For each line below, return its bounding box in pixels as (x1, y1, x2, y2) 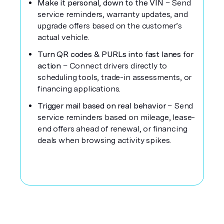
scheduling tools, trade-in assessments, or (37, 72, 192, 82)
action (37, 61, 63, 70)
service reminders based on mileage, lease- (37, 112, 195, 122)
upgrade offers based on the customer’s (37, 21, 182, 30)
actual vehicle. (37, 32, 89, 42)
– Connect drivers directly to (62, 61, 167, 70)
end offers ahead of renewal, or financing (37, 124, 187, 133)
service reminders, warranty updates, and (37, 9, 188, 19)
